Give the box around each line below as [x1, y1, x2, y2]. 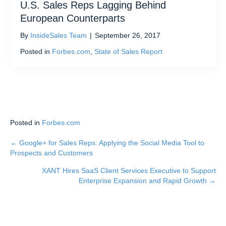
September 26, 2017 [95, 31, 160, 40]
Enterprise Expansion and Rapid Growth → [79, 177, 216, 185]
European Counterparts [20, 13, 125, 24]
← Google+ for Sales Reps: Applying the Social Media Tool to [10, 139, 204, 147]
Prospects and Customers [10, 149, 93, 157]
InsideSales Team [30, 31, 87, 40]
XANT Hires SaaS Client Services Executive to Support [42, 166, 216, 175]
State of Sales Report [94, 47, 162, 56]
